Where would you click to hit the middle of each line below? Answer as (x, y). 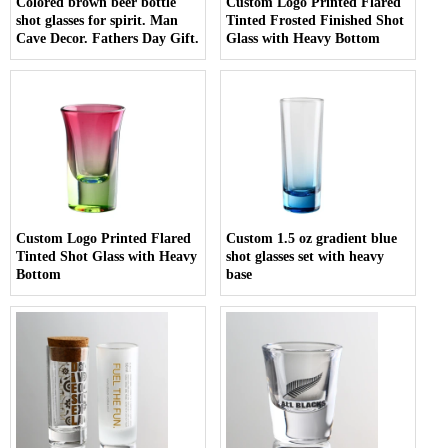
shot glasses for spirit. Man (97, 20)
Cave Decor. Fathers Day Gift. (107, 38)
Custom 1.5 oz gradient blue (312, 238)
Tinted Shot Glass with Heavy (106, 256)
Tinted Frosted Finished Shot (315, 20)
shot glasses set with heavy (305, 256)
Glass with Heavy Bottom (303, 38)
